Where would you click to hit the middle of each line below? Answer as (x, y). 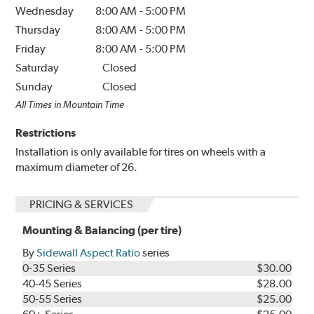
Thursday (38, 30)
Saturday (37, 68)
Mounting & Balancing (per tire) (102, 231)
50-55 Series (53, 299)
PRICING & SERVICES (82, 205)
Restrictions (46, 133)
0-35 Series (49, 268)
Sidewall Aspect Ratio (89, 253)
